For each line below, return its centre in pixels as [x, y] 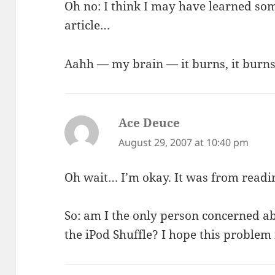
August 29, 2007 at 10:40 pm [184, 142]
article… [87, 25]
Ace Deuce [149, 122]
